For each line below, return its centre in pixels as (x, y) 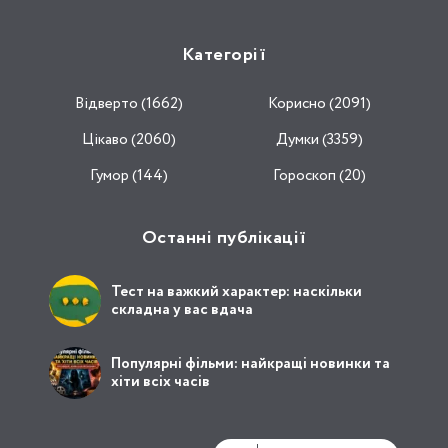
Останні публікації (224, 238)
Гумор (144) (129, 176)
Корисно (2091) (319, 104)
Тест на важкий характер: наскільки (236, 292)
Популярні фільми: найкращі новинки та (250, 364)
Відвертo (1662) (129, 104)
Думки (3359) (319, 140)
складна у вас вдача (182, 310)
